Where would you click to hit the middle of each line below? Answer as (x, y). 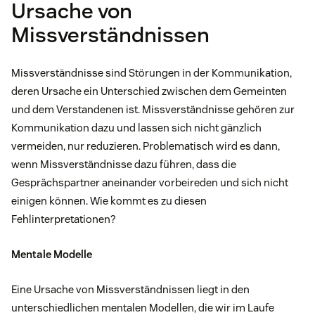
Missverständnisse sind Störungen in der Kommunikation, (152, 72)
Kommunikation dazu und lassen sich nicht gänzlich (136, 127)
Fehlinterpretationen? (63, 219)
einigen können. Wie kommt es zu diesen (109, 200)
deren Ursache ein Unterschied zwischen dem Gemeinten (149, 91)
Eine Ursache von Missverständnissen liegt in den (130, 289)
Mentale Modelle (52, 254)
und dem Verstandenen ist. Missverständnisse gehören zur (153, 109)
